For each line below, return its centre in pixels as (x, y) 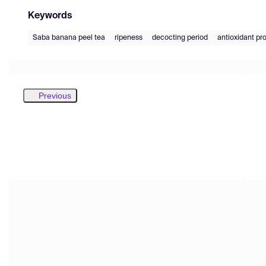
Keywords (50, 16)
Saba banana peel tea (69, 38)
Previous (55, 95)
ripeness (129, 38)
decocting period (180, 38)
